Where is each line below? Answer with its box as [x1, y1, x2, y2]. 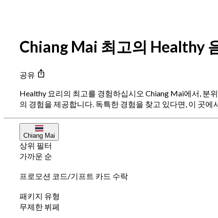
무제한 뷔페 [19, 202, 60, 212]
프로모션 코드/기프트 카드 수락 [19, 171, 128, 181]
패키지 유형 [19, 191, 60, 201]
